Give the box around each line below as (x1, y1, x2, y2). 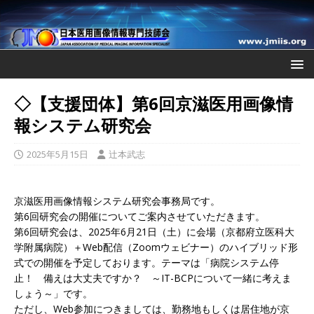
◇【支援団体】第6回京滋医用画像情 (14, 91, 293, 115)
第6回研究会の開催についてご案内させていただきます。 (14, 209, 265, 223)
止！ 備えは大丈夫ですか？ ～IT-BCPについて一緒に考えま (14, 271, 292, 285)
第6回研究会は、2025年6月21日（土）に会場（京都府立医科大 (14, 224, 294, 238)
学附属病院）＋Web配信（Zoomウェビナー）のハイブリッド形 (14, 240, 298, 254)
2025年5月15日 (27, 147, 88, 161)
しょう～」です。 (14, 286, 93, 300)
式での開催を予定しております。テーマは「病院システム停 (14, 255, 279, 269)
